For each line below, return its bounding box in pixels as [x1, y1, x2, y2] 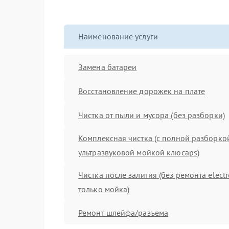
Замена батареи [78, 61, 137, 72]
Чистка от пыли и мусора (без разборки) [78, 109, 225, 120]
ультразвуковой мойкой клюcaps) [78, 147, 200, 157]
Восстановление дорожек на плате [78, 85, 205, 96]
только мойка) [78, 184, 130, 194]
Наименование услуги [78, 31, 158, 41]
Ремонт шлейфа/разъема [78, 207, 169, 218]
